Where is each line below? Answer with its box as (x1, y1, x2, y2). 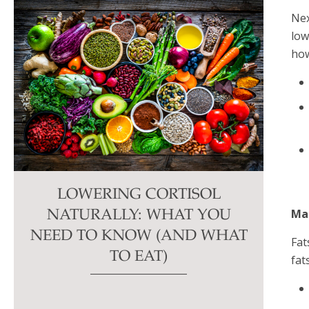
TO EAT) (110, 250, 168, 266)
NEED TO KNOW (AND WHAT (30, 229, 248, 245)
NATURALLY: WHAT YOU (46, 208, 231, 224)
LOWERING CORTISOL (57, 188, 221, 203)
